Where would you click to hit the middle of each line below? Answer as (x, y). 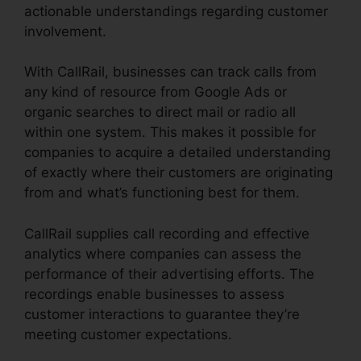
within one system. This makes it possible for (170, 133)
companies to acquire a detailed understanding (177, 153)
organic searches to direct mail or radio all (160, 112)
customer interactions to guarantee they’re (162, 314)
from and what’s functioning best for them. (162, 193)
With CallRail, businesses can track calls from (170, 72)
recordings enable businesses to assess (154, 294)
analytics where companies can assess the (163, 253)
